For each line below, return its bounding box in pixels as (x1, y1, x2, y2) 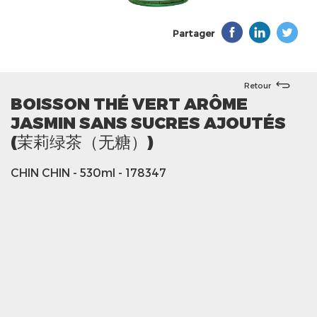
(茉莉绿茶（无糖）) (11, 132, 154, 151)
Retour (244, 80, 271, 90)
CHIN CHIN (11, 166, 70, 179)
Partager (173, 28, 214, 39)
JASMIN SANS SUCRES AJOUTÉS (11, 113, 286, 132)
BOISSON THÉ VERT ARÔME (11, 93, 248, 113)
